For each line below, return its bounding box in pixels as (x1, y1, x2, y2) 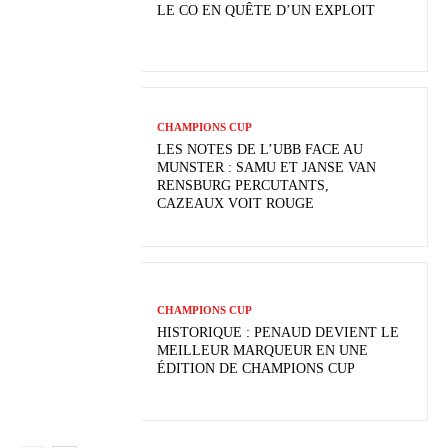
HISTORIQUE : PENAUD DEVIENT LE (157, 324, 400, 340)
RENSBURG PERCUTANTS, (157, 177, 330, 193)
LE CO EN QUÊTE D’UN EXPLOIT (157, 3, 376, 19)
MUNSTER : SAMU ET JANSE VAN (157, 159, 377, 175)
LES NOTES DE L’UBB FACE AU (157, 141, 364, 157)
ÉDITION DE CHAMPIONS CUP (157, 360, 356, 376)
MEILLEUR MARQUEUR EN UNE (157, 342, 369, 358)
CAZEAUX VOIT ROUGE (157, 195, 315, 211)
